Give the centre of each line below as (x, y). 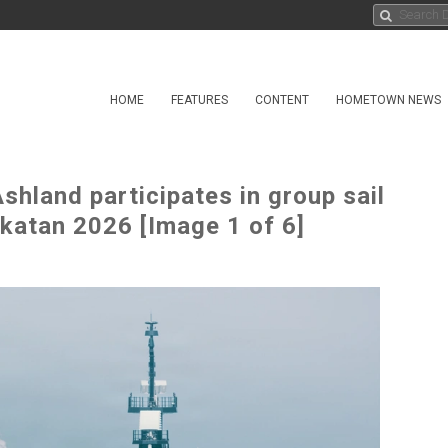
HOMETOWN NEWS (388, 100)
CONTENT (282, 100)
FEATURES (199, 100)
